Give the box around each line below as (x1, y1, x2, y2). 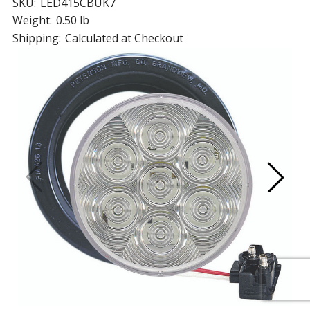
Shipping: (12, 30, 61, 46)
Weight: (12, 12, 52, 28)
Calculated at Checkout (64, 30, 183, 46)
